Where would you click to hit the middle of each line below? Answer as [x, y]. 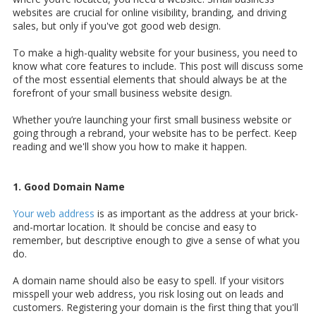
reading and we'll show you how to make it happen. [130, 147]
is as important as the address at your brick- [196, 214]
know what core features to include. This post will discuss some [158, 66]
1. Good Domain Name [69, 187]
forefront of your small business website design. [122, 93]
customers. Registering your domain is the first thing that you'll [156, 308]
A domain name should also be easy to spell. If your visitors [148, 281]
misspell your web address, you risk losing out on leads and [148, 294]
